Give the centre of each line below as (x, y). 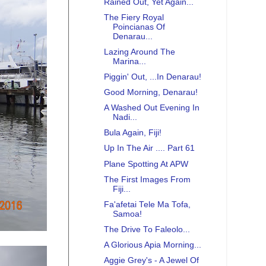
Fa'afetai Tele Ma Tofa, (147, 204)
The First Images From (147, 179)
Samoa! (127, 214)
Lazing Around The (139, 52)
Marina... (129, 61)
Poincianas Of (139, 27)
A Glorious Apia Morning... (152, 245)
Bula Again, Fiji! (132, 133)
